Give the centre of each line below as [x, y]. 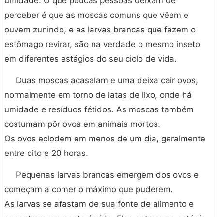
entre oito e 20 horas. [46, 153]
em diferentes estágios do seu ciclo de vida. [91, 59]
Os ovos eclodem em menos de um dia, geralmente [105, 139]
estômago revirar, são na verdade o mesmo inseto [102, 44]
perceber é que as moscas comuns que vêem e [96, 15]
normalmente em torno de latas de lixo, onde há [98, 95]
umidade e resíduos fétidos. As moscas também [99, 110]
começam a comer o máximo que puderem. [89, 190]
